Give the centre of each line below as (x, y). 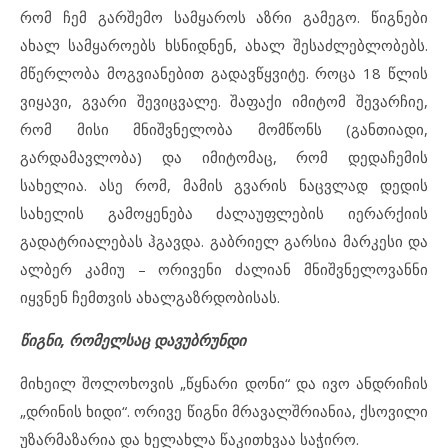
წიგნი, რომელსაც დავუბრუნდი (133, 339)
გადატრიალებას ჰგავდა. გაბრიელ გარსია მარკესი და (224, 240)
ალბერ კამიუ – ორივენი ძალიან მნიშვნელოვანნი (224, 268)
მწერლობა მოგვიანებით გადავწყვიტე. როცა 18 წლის (224, 72)
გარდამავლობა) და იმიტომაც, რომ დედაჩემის (224, 156)
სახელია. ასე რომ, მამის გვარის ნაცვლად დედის (224, 184)
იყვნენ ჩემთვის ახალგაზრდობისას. (150, 296)
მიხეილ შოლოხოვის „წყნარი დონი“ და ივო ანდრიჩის (224, 382)
